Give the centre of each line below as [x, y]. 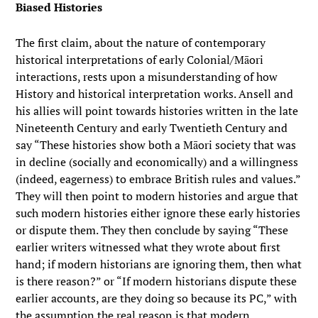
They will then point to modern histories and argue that [157, 196]
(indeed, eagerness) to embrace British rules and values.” [158, 179]
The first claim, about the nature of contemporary [141, 43]
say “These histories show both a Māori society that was [156, 145]
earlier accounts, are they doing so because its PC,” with [157, 298]
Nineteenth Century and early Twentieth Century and [152, 128]
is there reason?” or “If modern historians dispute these [157, 281]
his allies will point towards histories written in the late [157, 111]
